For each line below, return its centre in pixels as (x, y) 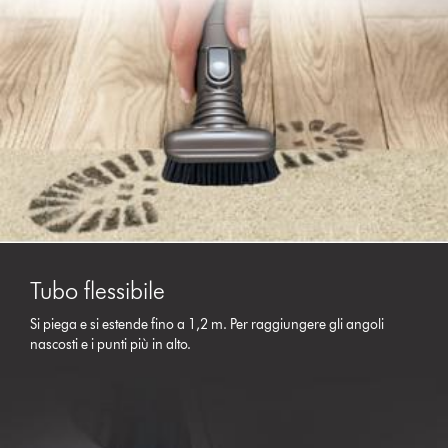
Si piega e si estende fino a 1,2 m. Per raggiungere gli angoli (207, 324)
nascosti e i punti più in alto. (111, 344)
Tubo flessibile (98, 290)
